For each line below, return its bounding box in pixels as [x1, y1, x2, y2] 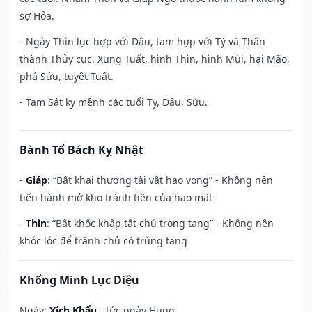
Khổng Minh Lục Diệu [19, 272, 139, 288]
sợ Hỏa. [19, 9, 54, 23]
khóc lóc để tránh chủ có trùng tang [19, 234, 187, 248]
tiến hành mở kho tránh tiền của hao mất [19, 191, 212, 205]
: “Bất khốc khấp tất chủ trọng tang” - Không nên [47, 217, 274, 231]
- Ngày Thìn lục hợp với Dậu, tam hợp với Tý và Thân [19, 35, 265, 49]
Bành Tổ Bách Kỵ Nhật [19, 142, 143, 158]
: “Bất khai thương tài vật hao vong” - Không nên [47, 173, 273, 187]
